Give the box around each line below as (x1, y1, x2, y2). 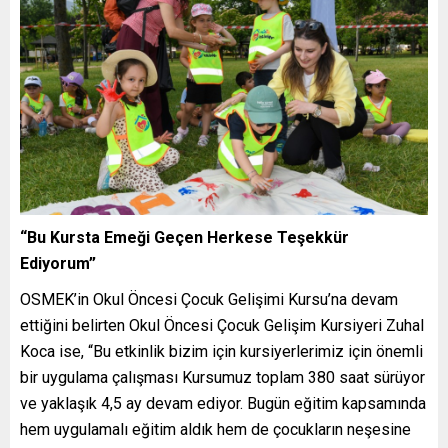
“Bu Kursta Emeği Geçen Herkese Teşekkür (20, 227, 349, 247)
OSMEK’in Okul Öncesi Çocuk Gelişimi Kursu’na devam (20, 289, 398, 309)
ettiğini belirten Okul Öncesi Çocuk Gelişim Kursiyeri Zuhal (20, 315, 424, 335)
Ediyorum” (20, 253, 96, 273)
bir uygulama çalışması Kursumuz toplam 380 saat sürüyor (20, 367, 425, 387)
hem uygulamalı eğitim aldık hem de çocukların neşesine (20, 419, 411, 439)
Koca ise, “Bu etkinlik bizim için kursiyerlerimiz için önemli (20, 341, 423, 361)
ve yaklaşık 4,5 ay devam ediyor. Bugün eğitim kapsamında (20, 393, 426, 413)
